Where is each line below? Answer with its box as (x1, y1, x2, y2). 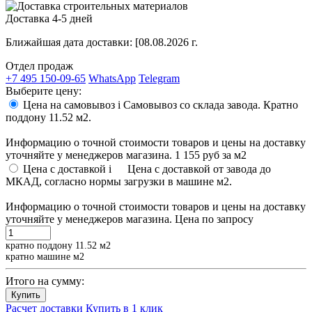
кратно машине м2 (6, 251, 84, 262)
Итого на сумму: (6, 274, 84, 287)
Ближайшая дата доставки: (6, 36, 135, 48)
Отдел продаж (6, 59, 73, 72)
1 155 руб (175, 148, 219, 161)
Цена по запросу (175, 212, 253, 225)
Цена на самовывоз (23, 98, 118, 111)
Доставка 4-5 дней (6, 12, 93, 24)
